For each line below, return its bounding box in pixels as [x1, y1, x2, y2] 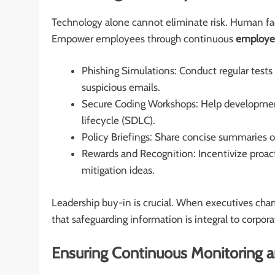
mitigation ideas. [81, 164, 155, 177]
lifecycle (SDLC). [81, 114, 155, 127]
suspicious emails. [81, 81, 160, 94]
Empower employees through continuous [52, 32, 236, 45]
